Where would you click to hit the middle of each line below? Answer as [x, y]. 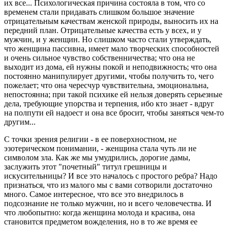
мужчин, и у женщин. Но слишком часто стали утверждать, [108, 39]
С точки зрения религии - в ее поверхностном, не [90, 139]
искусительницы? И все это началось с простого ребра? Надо [111, 176]
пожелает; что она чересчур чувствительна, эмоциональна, [106, 85]
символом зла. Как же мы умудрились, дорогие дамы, [97, 157]
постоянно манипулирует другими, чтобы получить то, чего [109, 76]
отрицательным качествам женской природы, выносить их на [111, 21]
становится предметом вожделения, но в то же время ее [101, 221]
